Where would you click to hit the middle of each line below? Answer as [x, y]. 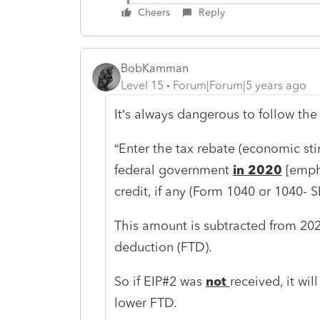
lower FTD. [145, 302]
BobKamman [155, 68]
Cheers [154, 12]
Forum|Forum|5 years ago [240, 85]
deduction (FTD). [163, 247]
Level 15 [142, 85]
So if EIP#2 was [160, 281]
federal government [173, 170]
